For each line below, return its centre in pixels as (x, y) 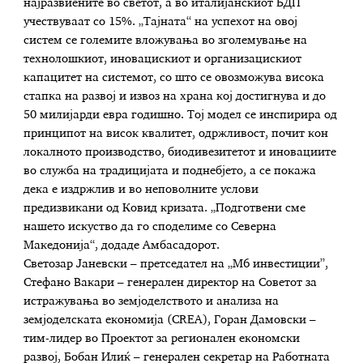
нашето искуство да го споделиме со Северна (150, 226)
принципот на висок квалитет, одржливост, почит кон (176, 133)
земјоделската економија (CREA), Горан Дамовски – (170, 320)
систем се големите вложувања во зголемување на (166, 40)
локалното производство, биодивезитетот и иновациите (180, 152)
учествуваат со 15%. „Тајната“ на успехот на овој (161, 21)
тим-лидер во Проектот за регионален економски (162, 338)
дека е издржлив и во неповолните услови (141, 189)
